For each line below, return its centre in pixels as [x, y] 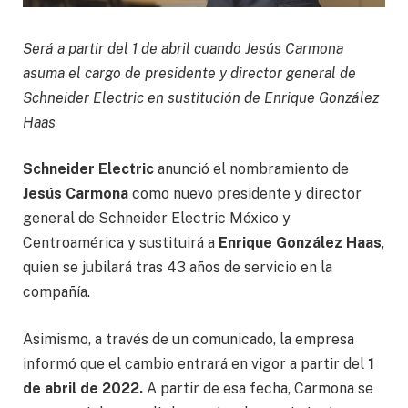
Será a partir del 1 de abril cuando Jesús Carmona [183, 48]
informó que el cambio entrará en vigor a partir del [195, 363]
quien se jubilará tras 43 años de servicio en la [178, 268]
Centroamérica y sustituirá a [121, 243]
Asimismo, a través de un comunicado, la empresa [189, 339]
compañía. [56, 292]
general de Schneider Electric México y [157, 219]
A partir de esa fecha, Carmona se [258, 388]
